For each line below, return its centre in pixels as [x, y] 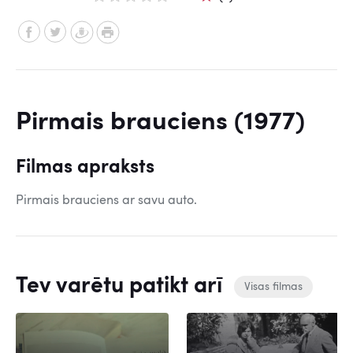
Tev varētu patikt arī [122, 287]
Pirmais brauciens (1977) [160, 123]
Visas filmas [273, 287]
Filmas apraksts [85, 168]
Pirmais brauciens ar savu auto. [106, 201]
